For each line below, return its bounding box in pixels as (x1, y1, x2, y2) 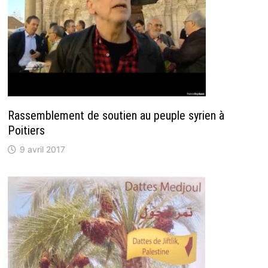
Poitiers (7, 123, 45, 138)
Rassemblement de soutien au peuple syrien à (7, 108, 224, 123)
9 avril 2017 (19, 144, 65, 154)
